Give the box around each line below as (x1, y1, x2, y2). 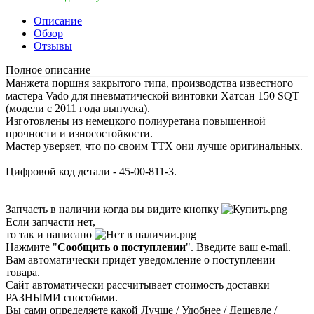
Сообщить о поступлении (57, 240, 186, 253)
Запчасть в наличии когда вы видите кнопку (6, 203, 221, 215)
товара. (6, 266, 40, 278)
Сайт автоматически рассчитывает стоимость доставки (6, 278, 270, 291)
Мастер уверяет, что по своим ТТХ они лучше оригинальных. (6, 139, 303, 152)
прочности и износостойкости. (6, 127, 153, 139)
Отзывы (34, 39, 72, 52)
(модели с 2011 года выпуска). (6, 102, 150, 114)
